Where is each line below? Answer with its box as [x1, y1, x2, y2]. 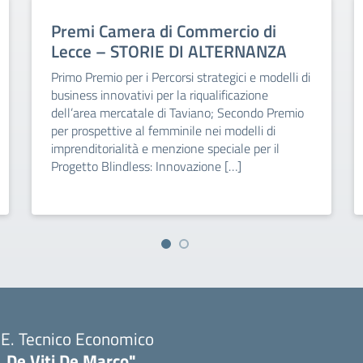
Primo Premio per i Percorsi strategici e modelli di [50, 67, 310, 87]
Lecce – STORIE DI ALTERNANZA [50, 38, 287, 64]
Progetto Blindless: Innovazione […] [50, 156, 241, 176]
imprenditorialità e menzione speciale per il [50, 139, 280, 158]
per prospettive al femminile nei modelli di [50, 121, 275, 140]
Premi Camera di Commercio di [50, 18, 276, 44]
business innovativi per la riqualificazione [50, 85, 268, 105]
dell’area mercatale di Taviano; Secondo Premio [50, 103, 304, 122]
